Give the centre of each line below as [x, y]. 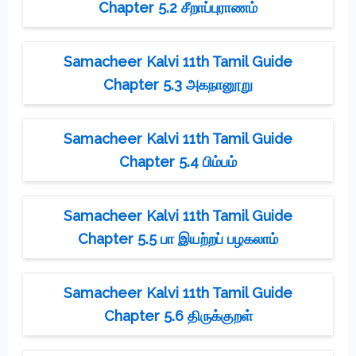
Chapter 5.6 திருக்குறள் [178, 315]
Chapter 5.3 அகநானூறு [178, 84]
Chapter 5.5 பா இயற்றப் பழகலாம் [178, 238]
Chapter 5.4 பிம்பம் [178, 161]
